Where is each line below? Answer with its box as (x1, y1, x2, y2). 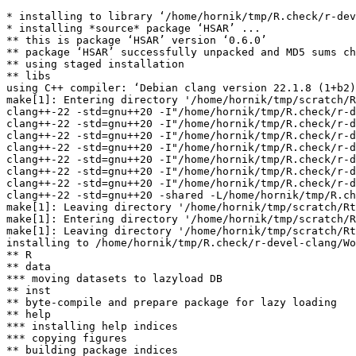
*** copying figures (6, 332, 127, 344)
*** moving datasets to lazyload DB (6, 273, 222, 284)
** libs (6, 70, 51, 82)
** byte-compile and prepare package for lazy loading (6, 296, 337, 308)
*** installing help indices (6, 320, 178, 332)
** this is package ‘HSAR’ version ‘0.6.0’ (6, 34, 267, 46)
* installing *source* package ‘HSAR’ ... (6, 22, 261, 34)
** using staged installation (6, 58, 184, 70)
